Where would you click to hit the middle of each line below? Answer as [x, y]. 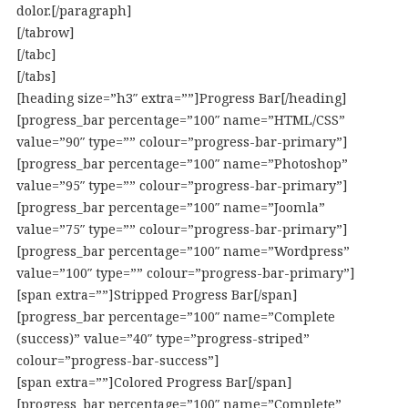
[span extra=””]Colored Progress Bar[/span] [154, 382]
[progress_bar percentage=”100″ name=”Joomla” [170, 207]
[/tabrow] [45, 32]
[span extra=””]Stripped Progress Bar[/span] [157, 295]
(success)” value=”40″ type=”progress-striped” [163, 338]
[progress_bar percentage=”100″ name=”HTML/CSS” [180, 120]
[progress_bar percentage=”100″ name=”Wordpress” [183, 251]
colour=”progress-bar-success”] [117, 360]
